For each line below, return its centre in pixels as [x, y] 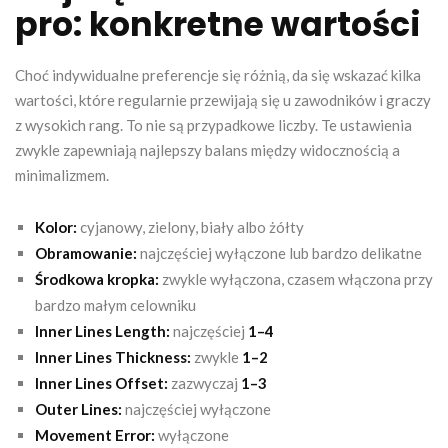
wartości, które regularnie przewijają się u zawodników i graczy [223, 99]
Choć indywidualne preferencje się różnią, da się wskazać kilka [218, 74]
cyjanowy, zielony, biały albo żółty [190, 226]
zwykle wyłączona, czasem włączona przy [296, 278]
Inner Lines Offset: [101, 382]
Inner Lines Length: [102, 330]
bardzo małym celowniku [115, 304]
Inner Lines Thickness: [113, 356]
